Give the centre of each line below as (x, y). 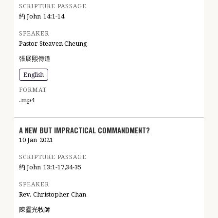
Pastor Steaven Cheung (53, 44)
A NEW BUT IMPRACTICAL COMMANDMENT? (84, 130)
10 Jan (28, 140)
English (34, 75)
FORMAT (33, 90)
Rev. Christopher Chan (53, 194)
